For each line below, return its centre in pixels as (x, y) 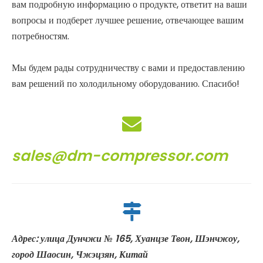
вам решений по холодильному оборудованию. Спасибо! (126, 83)
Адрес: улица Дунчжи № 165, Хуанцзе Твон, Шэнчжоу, (126, 238)
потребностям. (41, 36)
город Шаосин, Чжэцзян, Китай (80, 254)
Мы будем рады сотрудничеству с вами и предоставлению (128, 68)
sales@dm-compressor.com (120, 156)
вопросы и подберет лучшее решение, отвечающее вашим (128, 20)
